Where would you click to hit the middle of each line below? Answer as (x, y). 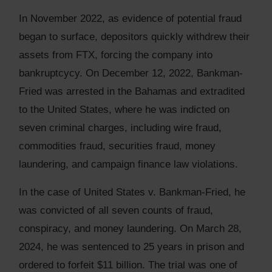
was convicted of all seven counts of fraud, (116, 210)
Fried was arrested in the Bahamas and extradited (132, 91)
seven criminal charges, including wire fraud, (120, 127)
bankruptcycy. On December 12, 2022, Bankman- (131, 73)
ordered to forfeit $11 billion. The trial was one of (128, 265)
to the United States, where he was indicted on (124, 109)
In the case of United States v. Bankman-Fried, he (132, 192)
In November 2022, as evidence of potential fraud (130, 18)
